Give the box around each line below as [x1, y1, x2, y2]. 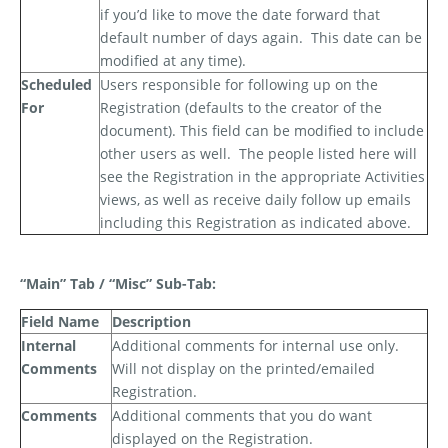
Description [112, 312, 191, 332]
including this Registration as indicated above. [100, 213, 411, 233]
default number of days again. [100, 28, 303, 48]
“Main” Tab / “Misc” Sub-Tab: [20, 274, 216, 294]
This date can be [311, 28, 422, 48]
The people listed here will [239, 144, 417, 164]
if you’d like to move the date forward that [100, 5, 380, 25]
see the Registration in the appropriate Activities [100, 167, 425, 187]
